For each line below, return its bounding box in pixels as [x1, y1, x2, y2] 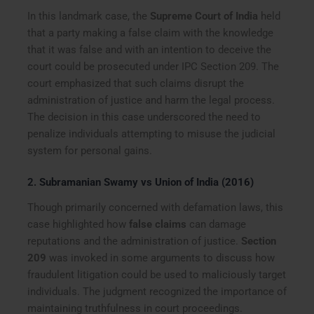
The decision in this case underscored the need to [27, 110, 261, 123]
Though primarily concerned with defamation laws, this [27, 200, 284, 214]
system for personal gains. [27, 144, 153, 157]
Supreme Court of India [150, 9, 259, 22]
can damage [186, 217, 247, 231]
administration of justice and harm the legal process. [27, 93, 275, 107]
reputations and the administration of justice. [27, 234, 242, 247]
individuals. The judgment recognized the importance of [27, 285, 287, 298]
